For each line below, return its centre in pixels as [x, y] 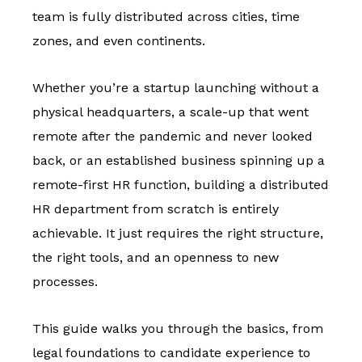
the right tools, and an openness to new [156, 258]
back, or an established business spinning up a [179, 161]
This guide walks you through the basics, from [178, 329]
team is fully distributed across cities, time [166, 17]
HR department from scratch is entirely [156, 209]
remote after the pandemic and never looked [173, 137]
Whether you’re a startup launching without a [176, 88]
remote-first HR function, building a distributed [181, 185]
